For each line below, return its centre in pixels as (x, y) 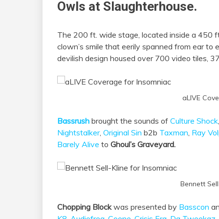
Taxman (174, 133)
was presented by (145, 207)
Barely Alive (78, 144)
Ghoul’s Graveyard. (143, 144)
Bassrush (73, 121)
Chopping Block (84, 207)
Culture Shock (194, 121)
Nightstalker (78, 133)
